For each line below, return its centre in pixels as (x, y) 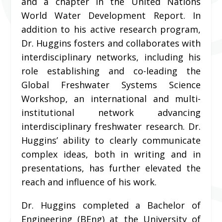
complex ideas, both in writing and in (111, 154)
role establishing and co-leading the (111, 71)
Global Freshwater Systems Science (111, 85)
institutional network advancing (111, 113)
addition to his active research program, (111, 29)
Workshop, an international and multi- (111, 99)
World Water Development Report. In (111, 16)
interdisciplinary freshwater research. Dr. (111, 127)
